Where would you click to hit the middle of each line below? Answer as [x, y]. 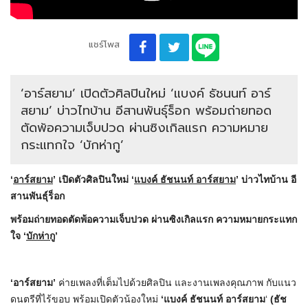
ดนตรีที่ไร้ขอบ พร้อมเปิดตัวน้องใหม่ [86, 299]
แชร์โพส [104, 45]
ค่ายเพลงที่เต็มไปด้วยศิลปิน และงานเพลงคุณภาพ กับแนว [176, 283]
